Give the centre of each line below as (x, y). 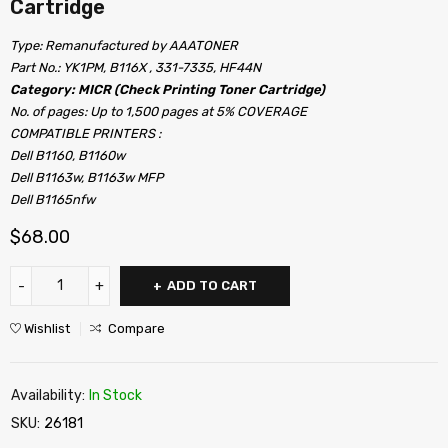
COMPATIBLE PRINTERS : (85, 134)
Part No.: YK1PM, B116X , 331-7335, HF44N (135, 68)
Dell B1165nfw (52, 200)
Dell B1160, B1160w (67, 156)
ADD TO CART (212, 286)
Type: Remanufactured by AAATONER (124, 46)
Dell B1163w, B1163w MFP (86, 178)
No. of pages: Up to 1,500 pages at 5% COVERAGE (158, 112)
